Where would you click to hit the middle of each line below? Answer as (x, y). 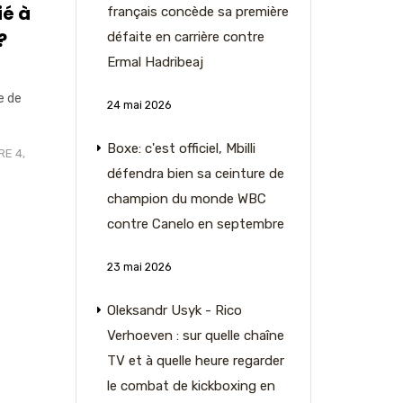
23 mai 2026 (139, 267)
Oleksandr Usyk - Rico (174, 310)
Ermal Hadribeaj (155, 62)
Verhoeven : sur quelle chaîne (195, 336)
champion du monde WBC (186, 199)
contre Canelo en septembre (195, 224)
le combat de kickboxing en (191, 386)
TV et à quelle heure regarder (195, 361)
